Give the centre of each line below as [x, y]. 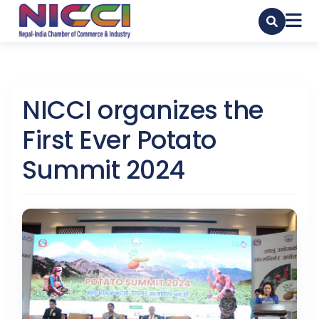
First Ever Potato [119, 140]
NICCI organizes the [143, 110]
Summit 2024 [104, 170]
